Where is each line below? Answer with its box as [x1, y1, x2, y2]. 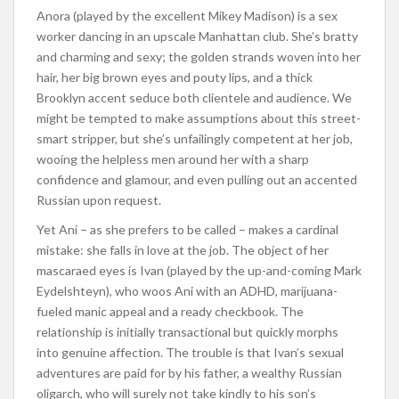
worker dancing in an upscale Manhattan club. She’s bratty [37, 28, 358, 44]
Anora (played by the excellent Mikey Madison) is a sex [37, 7, 338, 23]
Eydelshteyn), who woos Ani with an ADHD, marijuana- [37, 282, 338, 298]
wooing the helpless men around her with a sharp [37, 151, 309, 167]
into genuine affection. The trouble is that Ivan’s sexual [37, 344, 344, 360]
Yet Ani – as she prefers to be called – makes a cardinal [37, 221, 338, 237]
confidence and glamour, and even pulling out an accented [37, 171, 357, 187]
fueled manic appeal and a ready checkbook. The [37, 303, 304, 319]
